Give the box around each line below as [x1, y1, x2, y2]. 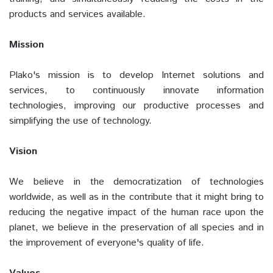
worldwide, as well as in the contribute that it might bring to [9, 190, 264, 204]
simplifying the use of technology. [9, 114, 152, 128]
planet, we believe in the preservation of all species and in [9, 221, 264, 235]
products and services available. [9, 7, 146, 21]
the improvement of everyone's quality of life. [9, 236, 204, 250]
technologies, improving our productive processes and [9, 99, 264, 113]
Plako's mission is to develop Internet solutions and [9, 68, 264, 82]
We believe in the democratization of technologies [9, 175, 264, 189]
